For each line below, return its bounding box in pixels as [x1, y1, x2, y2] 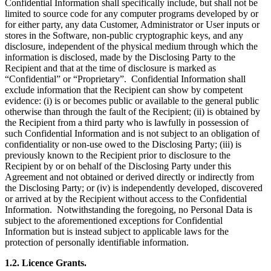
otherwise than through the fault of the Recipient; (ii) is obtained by [5, 106, 260, 117]
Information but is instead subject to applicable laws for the [5, 226, 229, 237]
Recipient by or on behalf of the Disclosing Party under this [5, 160, 231, 171]
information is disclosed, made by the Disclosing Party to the [5, 51, 235, 62]
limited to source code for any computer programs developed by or [5, 8, 258, 19]
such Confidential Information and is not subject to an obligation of [5, 128, 260, 139]
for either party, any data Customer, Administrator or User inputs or [5, 19, 260, 30]
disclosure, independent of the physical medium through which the [5, 41, 258, 51]
